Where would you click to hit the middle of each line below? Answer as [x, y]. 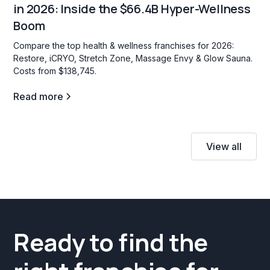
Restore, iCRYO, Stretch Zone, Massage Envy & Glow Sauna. [133, 58]
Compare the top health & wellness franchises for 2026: [124, 45]
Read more [39, 96]
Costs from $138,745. [55, 71]
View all [224, 146]
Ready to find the [111, 242]
